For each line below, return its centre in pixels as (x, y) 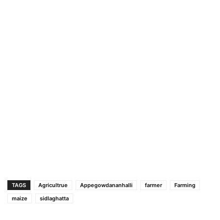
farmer (153, 185)
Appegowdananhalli (106, 185)
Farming (185, 185)
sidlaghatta (54, 198)
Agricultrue (53, 185)
